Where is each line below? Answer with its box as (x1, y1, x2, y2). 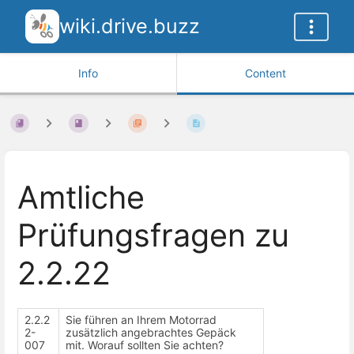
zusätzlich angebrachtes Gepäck (66, 325, 236, 339)
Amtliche (17, 179, 145, 217)
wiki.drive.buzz (59, 14, 200, 38)
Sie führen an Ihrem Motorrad (66, 312, 217, 326)
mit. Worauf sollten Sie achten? (66, 337, 224, 352)
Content (245, 66, 286, 80)
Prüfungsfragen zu (17, 217, 289, 255)
